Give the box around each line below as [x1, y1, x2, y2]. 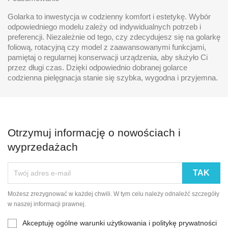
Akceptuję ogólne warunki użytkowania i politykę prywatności [22, 218, 217, 227]
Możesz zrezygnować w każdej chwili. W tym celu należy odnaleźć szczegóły [8, 190, 219, 197]
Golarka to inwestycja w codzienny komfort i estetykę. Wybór [8, 12, 211, 21]
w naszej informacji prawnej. [8, 200, 86, 208]
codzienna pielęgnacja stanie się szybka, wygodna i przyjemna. [8, 73, 218, 82]
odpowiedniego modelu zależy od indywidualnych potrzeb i [8, 22, 201, 31]
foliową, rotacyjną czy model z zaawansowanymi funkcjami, [8, 42, 206, 51]
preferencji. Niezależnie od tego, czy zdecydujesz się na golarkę [8, 32, 220, 41]
